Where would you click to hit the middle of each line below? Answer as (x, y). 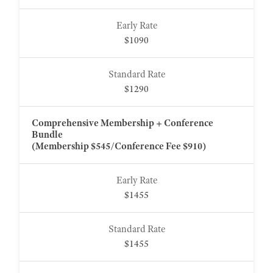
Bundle (48, 135)
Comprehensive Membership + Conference (122, 123)
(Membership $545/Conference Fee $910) (119, 146)
